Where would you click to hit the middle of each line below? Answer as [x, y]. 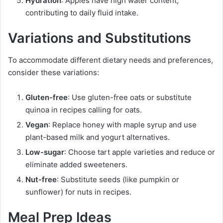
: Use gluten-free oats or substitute [130, 98]
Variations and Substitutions [100, 38]
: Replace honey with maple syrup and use [122, 125]
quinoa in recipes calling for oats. [84, 110]
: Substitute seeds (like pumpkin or [118, 180]
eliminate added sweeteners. [76, 165]
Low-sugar [45, 152]
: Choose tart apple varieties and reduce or [140, 152]
